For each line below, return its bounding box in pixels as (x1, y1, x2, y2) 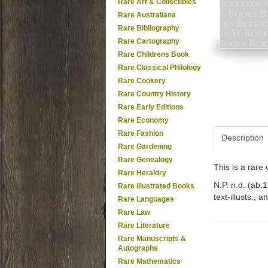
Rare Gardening (118, 142, 172, 151)
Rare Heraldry (118, 169, 166, 177)
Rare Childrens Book (118, 50, 189, 59)
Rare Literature (118, 221, 170, 230)
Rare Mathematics (118, 257, 181, 266)
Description (221, 133, 264, 142)
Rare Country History (118, 90, 191, 98)
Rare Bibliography (118, 24, 179, 32)
